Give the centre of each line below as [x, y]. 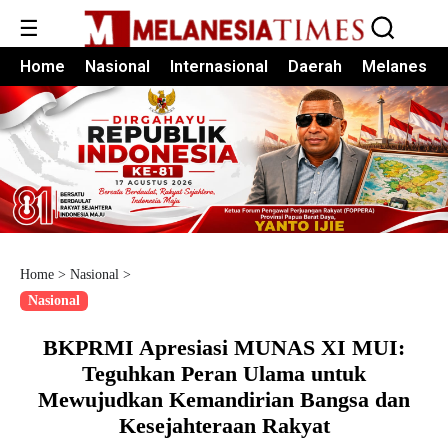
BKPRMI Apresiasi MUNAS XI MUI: [224, 347]
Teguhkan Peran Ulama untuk [224, 373]
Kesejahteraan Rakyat [224, 425]
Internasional [219, 66]
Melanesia [401, 66]
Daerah [315, 66]
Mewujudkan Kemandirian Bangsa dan [224, 399]
